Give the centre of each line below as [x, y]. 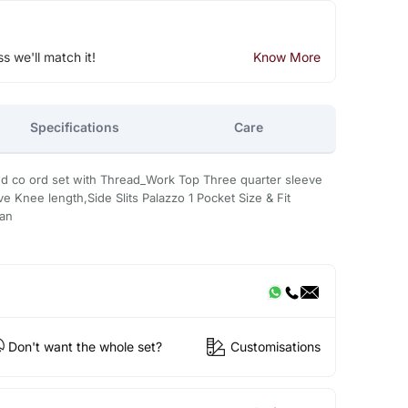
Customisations [275, 347]
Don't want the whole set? [85, 347]
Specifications [75, 127]
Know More [286, 56]
